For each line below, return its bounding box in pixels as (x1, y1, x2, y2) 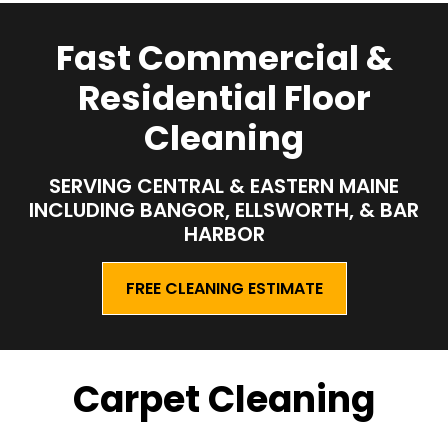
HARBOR (183, 220, 265, 248)
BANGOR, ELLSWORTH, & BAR (140, 196, 419, 224)
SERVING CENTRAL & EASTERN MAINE (49, 172, 399, 200)
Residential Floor (77, 74, 371, 122)
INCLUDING (29, 196, 140, 224)
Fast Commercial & (55, 34, 393, 82)
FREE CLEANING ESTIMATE (125, 276, 323, 300)
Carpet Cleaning (73, 374, 375, 425)
